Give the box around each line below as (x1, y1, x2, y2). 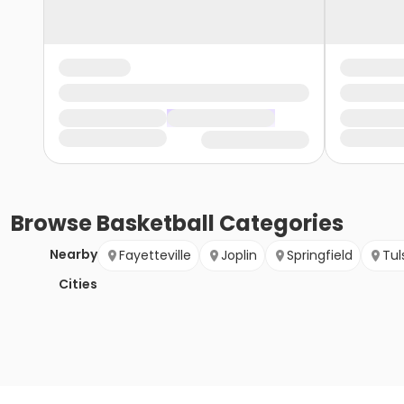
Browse (11, 208, 96, 239)
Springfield (287, 246, 353, 265)
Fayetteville (119, 246, 191, 265)
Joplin (221, 246, 257, 265)
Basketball (96, 208, 215, 239)
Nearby (50, 245, 97, 264)
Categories (215, 208, 344, 239)
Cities (59, 275, 97, 294)
